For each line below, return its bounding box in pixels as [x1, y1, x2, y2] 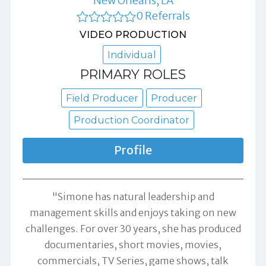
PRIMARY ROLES [80, 66, 186, 82]
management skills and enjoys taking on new [30, 206, 236, 218]
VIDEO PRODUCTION [80, 28, 186, 40]
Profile [114, 142, 152, 157]
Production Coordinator [74, 113, 189, 126]
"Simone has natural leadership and [52, 190, 214, 202]
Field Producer [66, 91, 138, 104]
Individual [107, 48, 156, 61]
